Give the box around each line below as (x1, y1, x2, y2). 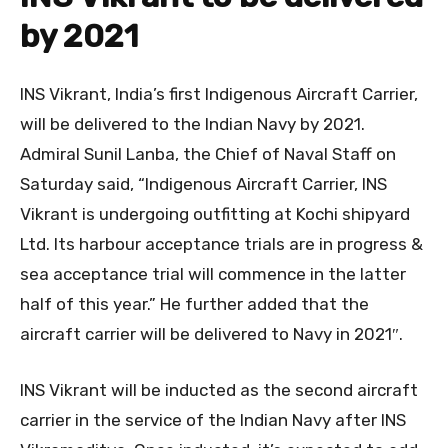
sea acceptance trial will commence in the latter (20, 263, 406, 284)
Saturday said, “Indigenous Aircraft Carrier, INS (20, 173, 387, 194)
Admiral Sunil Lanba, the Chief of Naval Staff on (20, 143, 396, 164)
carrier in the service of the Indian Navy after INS (20, 409, 406, 430)
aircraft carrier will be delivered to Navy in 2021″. (20, 323, 403, 344)
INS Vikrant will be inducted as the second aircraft (20, 379, 418, 400)
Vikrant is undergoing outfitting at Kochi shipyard (20, 203, 410, 224)
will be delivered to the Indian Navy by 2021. (20, 113, 369, 134)
